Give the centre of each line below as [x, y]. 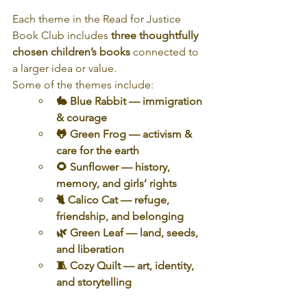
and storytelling [94, 282]
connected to [166, 51]
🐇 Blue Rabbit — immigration [131, 101]
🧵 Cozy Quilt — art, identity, [126, 265]
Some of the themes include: [83, 84]
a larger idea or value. [64, 68]
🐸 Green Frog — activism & [125, 134]
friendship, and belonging [120, 216]
